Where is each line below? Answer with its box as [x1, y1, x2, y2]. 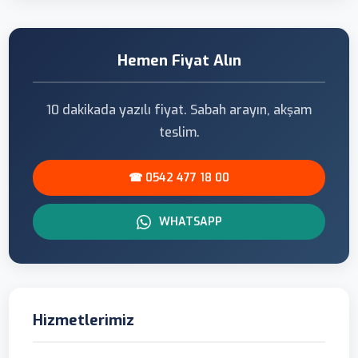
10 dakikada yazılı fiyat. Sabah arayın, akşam [46, 101, 312, 118]
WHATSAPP [155, 214, 222, 229]
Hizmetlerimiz [33, 310, 135, 330]
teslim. [158, 124, 200, 141]
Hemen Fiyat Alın [117, 50, 241, 70]
